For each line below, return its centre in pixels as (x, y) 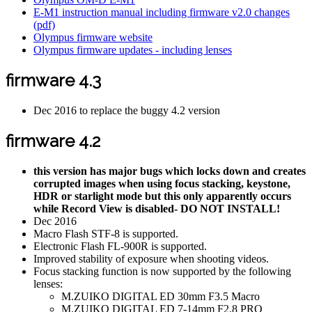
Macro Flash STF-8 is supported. (106, 233)
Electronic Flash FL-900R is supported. (120, 246)
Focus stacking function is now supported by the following (162, 271)
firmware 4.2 (53, 141)
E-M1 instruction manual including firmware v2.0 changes (162, 13)
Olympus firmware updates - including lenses (133, 50)
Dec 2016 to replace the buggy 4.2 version (127, 111)
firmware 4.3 (53, 81)
